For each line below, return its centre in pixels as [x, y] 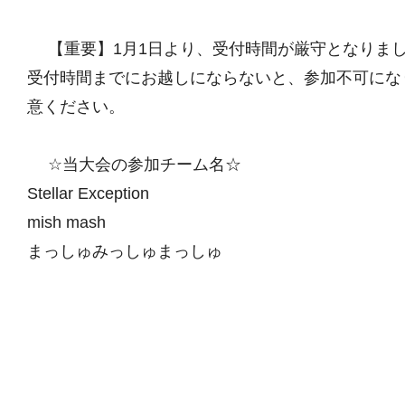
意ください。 [84, 106]
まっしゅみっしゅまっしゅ [133, 251]
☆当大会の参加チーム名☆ [142, 164]
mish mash [75, 222]
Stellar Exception [96, 193]
